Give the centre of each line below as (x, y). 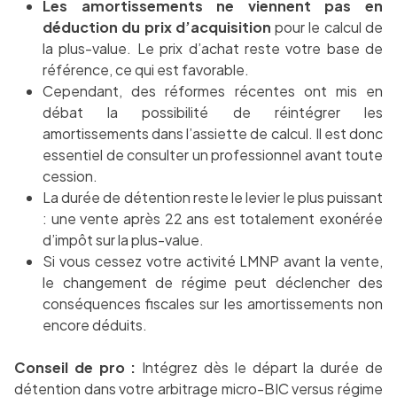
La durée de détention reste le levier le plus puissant (213, 198)
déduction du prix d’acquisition (157, 27)
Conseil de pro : (75, 368)
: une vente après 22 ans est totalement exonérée (213, 219)
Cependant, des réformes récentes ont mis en (213, 91)
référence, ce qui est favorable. (146, 70)
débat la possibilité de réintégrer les (213, 113)
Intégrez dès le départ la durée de (260, 368)
